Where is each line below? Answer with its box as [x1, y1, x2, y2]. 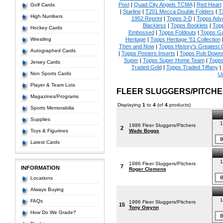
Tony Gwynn [128, 205, 159, 210]
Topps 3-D [166, 15, 192, 21]
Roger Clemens [128, 166, 166, 172]
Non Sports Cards [30, 71, 71, 76]
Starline [122, 8, 141, 14]
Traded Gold [131, 64, 162, 70]
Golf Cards [30, 2, 55, 7]
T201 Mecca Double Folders [145, 8, 214, 14]
